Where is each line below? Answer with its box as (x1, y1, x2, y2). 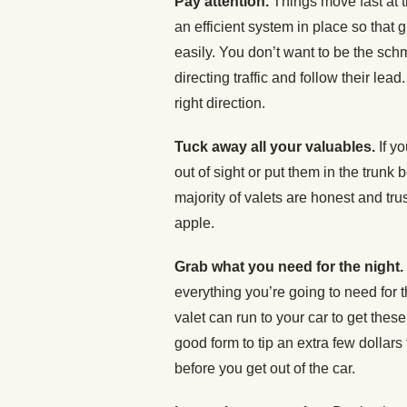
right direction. (174, 95, 265, 111)
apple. (174, 215, 214, 231)
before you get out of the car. (174, 361, 355, 376)
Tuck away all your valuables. (174, 139, 379, 154)
